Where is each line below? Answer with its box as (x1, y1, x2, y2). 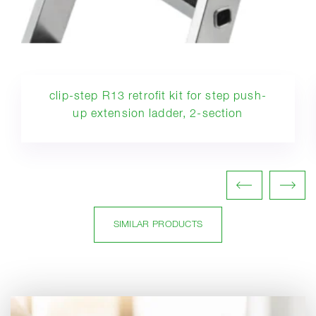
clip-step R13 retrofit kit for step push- (49, 90, 267, 102)
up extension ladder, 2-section (73, 108, 243, 120)
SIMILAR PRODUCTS (113, 219, 203, 229)
